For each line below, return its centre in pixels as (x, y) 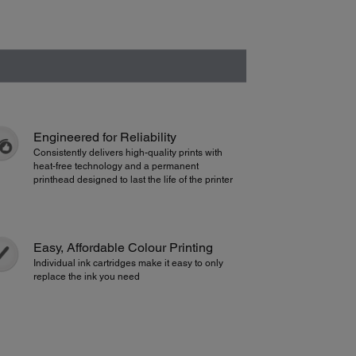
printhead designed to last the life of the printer (133, 179)
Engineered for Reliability (104, 137)
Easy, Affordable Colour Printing (123, 248)
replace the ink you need (86, 277)
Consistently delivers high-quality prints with (128, 152)
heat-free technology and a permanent (116, 166)
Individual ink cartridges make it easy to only (128, 263)
